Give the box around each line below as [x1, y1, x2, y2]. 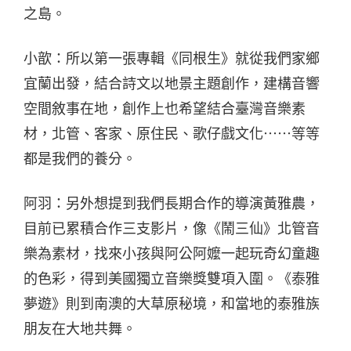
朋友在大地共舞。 [24, 320, 136, 338]
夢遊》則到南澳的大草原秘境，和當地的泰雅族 [24, 295, 320, 313]
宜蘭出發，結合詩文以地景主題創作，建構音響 [24, 74, 320, 92]
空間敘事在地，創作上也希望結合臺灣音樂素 [24, 100, 306, 118]
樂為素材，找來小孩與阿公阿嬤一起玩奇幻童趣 [24, 244, 320, 262]
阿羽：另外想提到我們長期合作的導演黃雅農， [24, 194, 320, 212]
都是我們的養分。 [24, 150, 136, 168]
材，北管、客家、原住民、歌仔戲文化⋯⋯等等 [24, 125, 320, 143]
